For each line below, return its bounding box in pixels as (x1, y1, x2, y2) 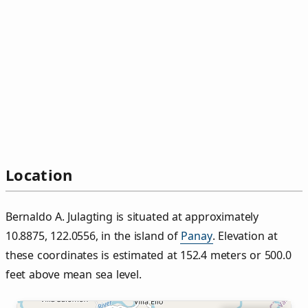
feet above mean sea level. (5, 267, 142, 283)
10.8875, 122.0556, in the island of (5, 228, 181, 244)
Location (5, 164, 73, 186)
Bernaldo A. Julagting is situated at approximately (5, 209, 259, 225)
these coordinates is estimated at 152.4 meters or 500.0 (5, 247, 291, 263)
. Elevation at (212, 228, 278, 244)
